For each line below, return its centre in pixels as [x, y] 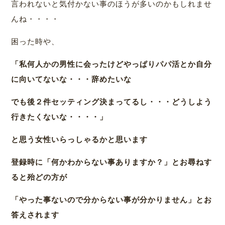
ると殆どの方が [39, 177]
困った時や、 [35, 42]
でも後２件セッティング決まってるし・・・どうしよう [112, 102]
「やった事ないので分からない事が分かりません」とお [112, 200]
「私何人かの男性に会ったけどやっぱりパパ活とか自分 [112, 64]
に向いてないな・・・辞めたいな [72, 79]
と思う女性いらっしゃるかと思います [80, 140]
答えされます [35, 215]
